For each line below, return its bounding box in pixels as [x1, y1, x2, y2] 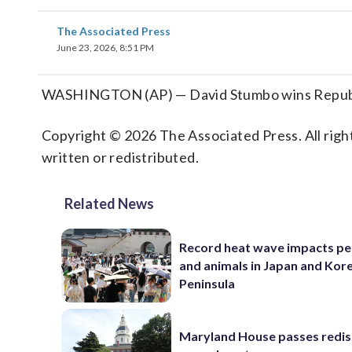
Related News [64, 195, 154, 212]
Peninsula [179, 276, 236, 291]
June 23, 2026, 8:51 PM [57, 42, 154, 53]
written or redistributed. [42, 148, 199, 166]
